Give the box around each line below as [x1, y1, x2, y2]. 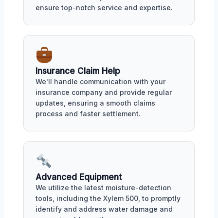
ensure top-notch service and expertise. [36, 3, 173, 12]
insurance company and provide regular [36, 88, 172, 97]
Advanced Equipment [36, 172, 122, 182]
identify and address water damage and [36, 204, 173, 213]
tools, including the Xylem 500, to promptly [36, 194, 181, 202]
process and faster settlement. [36, 109, 141, 118]
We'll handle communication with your [36, 77, 165, 86]
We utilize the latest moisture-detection [36, 183, 171, 192]
